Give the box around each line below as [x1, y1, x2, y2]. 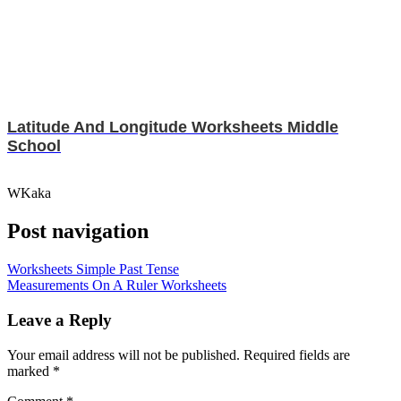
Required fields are [243, 346, 350, 363]
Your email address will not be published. [7, 346, 240, 363]
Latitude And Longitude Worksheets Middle [7, 118, 338, 137]
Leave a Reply [7, 310, 112, 329]
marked [7, 363, 53, 379]
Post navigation [7, 219, 149, 243]
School [7, 137, 61, 156]
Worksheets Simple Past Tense [7, 261, 179, 277]
